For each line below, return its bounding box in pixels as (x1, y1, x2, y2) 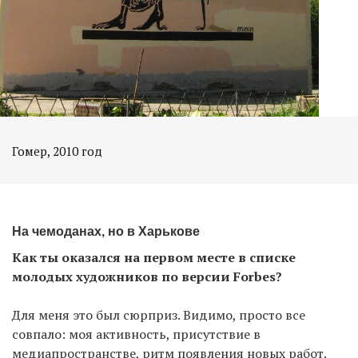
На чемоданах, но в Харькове (12, 224, 200, 238)
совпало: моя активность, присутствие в (12, 324, 261, 343)
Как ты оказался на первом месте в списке (12, 248, 296, 266)
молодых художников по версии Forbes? (12, 267, 282, 285)
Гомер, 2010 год (12, 142, 102, 159)
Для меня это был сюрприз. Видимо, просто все (12, 305, 305, 324)
